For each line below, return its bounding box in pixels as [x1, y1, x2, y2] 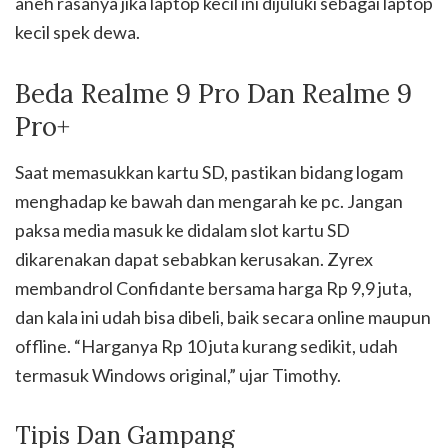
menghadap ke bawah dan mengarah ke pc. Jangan [15, 190, 403, 213]
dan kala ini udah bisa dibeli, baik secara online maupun [15, 306, 431, 329]
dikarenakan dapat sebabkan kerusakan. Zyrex [15, 248, 373, 271]
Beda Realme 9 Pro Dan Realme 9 [15, 77, 412, 111]
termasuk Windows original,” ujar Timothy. [15, 364, 341, 387]
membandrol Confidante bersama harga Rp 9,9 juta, [15, 277, 412, 300]
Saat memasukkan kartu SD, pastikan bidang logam [15, 161, 403, 184]
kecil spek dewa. [15, 21, 140, 44]
